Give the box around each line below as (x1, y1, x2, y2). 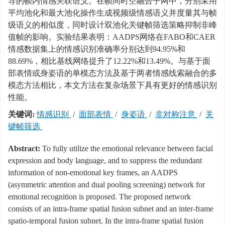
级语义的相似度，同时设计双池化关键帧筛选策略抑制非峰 (8, 21, 217, 29)
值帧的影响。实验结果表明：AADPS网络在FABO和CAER (8, 33, 215, 41)
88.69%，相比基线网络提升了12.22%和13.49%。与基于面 (8, 57, 210, 65)
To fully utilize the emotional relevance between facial (40, 144, 213, 153)
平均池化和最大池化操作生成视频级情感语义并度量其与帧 (8, 9, 217, 17)
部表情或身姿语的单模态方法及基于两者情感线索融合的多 (8, 69, 217, 77)
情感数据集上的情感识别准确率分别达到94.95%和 (8, 45, 185, 53)
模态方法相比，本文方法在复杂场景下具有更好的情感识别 (8, 81, 217, 89)
